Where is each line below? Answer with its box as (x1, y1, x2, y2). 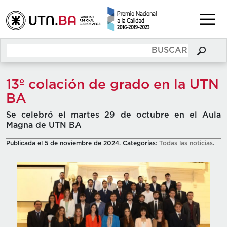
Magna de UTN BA (6, 121, 82, 130)
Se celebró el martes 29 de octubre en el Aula (6, 111, 221, 120)
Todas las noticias (159, 140, 213, 147)
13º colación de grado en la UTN (6, 78, 219, 92)
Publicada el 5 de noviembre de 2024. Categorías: (6, 140, 159, 147)
